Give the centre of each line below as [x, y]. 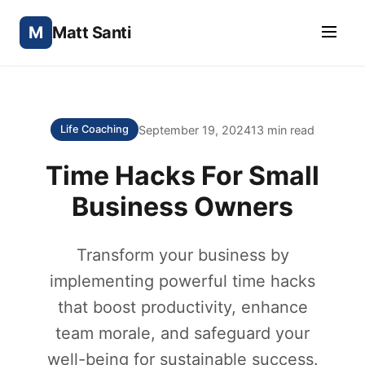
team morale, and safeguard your [182, 333]
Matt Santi [91, 33]
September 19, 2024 [195, 130]
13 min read [283, 130]
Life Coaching [95, 129]
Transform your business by [182, 255]
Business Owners [182, 207]
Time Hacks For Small [182, 176]
